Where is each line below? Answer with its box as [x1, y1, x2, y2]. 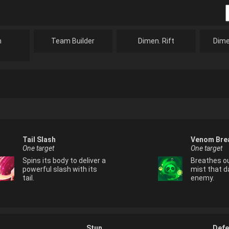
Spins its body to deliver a [22, 156, 106, 165]
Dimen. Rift [138, 37, 174, 45]
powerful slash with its [22, 165, 97, 173]
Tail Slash [22, 135, 56, 144]
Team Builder [51, 37, 95, 45]
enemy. [191, 174, 215, 182]
